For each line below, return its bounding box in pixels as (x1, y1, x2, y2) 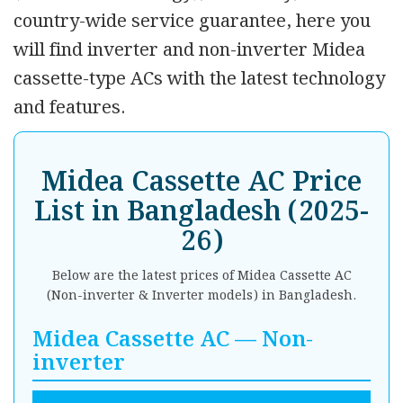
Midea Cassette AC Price (41, 160, 362, 204)
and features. (13, 93, 125, 122)
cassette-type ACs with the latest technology (13, 64, 385, 94)
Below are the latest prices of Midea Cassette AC (51, 265, 352, 286)
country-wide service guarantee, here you (13, 6, 371, 36)
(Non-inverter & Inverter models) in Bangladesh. (47, 285, 356, 306)
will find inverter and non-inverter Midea (13, 35, 365, 65)
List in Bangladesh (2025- (34, 190, 369, 234)
